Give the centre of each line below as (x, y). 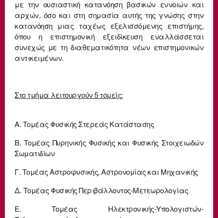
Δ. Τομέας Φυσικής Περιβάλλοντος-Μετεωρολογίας (101, 190)
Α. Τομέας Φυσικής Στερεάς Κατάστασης (84, 124)
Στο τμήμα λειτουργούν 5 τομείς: (69, 94)
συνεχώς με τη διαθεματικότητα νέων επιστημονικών (109, 47)
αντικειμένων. (39, 57)
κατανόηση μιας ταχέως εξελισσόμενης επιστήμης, (109, 25)
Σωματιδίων (35, 153)
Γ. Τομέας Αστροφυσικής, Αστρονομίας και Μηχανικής (106, 171)
